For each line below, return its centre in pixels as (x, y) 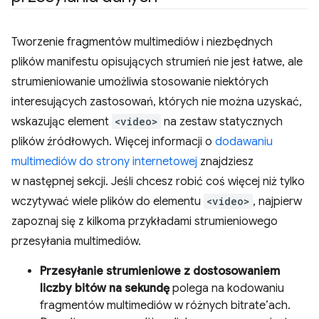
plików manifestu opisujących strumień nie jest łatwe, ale (157, 62)
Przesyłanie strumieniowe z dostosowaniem (160, 271)
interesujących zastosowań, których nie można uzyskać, (157, 102)
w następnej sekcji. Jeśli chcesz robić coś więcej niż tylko (158, 182)
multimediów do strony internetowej (104, 162)
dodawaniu (244, 142)
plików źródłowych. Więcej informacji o (113, 142)
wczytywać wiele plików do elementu (108, 202)
